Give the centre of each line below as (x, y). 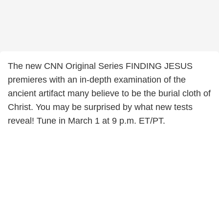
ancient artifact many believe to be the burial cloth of (109, 93)
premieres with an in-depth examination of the (97, 80)
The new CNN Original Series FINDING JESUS (100, 66)
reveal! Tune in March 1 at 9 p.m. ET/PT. (87, 121)
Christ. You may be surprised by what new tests (100, 107)
